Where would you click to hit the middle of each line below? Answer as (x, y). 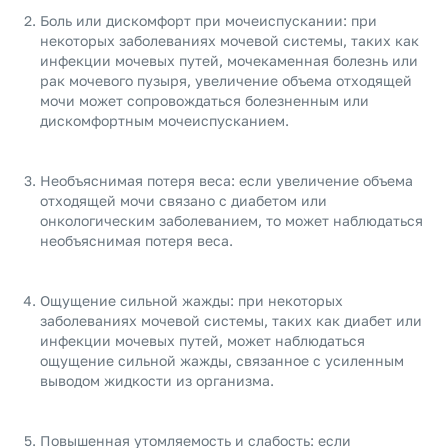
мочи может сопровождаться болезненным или (204, 100)
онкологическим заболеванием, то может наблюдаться (231, 220)
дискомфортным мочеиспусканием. (164, 120)
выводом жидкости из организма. (157, 380)
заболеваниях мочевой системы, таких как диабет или (231, 320)
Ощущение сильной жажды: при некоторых (191, 300)
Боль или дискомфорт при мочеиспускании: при (208, 20)
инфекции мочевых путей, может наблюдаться (202, 340)
